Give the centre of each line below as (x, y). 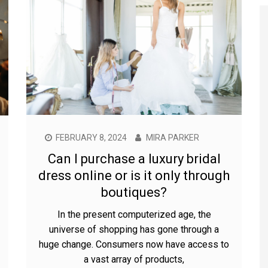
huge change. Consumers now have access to (134, 244)
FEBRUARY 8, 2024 (91, 137)
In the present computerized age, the (134, 214)
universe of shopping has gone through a (134, 229)
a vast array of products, (134, 259)
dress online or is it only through (134, 175)
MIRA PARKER (173, 137)
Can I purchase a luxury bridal (134, 159)
